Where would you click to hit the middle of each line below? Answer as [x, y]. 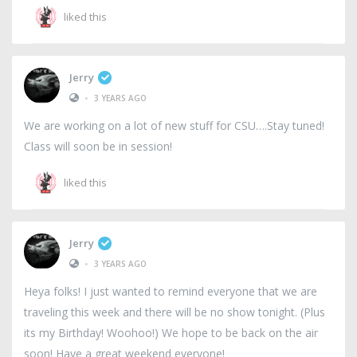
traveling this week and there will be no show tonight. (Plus [175, 312]
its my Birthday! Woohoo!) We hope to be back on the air [171, 332]
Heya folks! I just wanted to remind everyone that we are [171, 291]
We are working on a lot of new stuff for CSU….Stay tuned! [174, 125]
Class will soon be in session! [98, 146]
